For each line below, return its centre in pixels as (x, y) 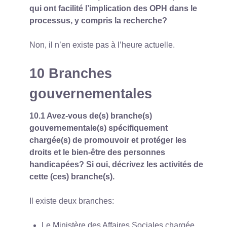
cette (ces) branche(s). (72, 176)
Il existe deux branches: (72, 201)
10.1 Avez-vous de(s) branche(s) (91, 116)
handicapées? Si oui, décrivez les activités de (116, 164)
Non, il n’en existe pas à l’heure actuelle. (102, 45)
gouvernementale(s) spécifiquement (99, 128)
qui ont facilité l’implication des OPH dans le (113, 8)
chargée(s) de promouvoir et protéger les (108, 140)
